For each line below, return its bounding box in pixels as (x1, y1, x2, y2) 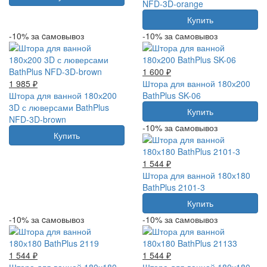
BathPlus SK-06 (142, 89, 201, 101)
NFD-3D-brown (9, 113, 66, 125)
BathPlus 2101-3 (142, 181, 205, 193)
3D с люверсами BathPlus (9, 101, 109, 113)
